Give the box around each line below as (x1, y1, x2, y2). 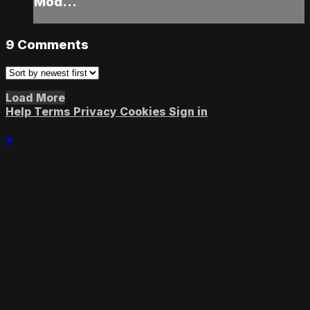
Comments (17, 36, 89, 53)
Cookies (120, 104, 169, 119)
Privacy (73, 104, 120, 119)
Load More (6, 91, 65, 105)
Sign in (169, 104, 208, 119)
